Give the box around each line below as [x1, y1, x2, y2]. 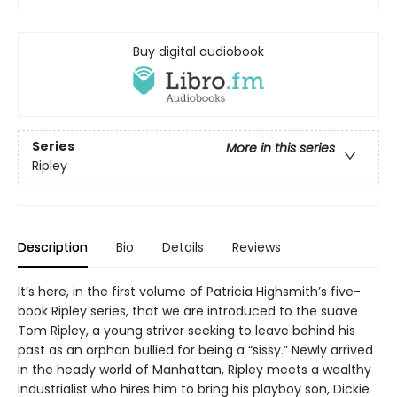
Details [162, 237, 204, 256]
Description [18, 237, 88, 256]
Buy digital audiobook [133, 42, 264, 60]
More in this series [226, 139, 335, 158]
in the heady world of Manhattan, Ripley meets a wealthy [18, 360, 371, 378]
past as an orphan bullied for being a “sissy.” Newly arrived [18, 340, 373, 359]
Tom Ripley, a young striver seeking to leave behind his [18, 321, 355, 339]
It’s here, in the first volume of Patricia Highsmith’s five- [18, 282, 361, 300]
